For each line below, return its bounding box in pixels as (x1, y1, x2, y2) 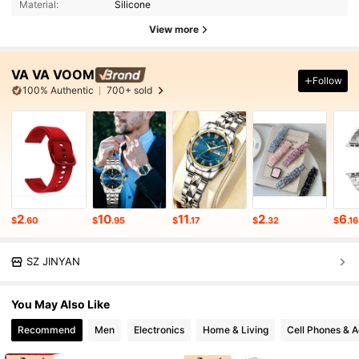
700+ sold (106, 84, 152, 97)
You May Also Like (11, 296, 111, 311)
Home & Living (202, 323, 268, 336)
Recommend (18, 323, 77, 336)
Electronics (133, 323, 184, 336)
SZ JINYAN (26, 255, 81, 268)
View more (149, 22, 199, 35)
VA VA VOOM (11, 67, 95, 83)
